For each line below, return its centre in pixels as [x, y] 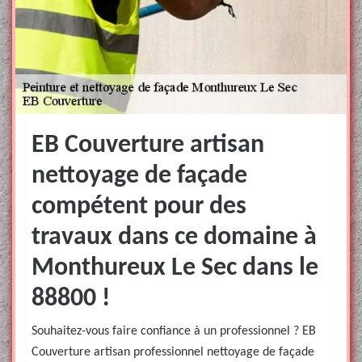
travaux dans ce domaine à [174, 238]
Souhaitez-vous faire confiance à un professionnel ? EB [174, 331]
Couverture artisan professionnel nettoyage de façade [173, 352]
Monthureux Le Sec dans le [175, 268]
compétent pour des [139, 207]
